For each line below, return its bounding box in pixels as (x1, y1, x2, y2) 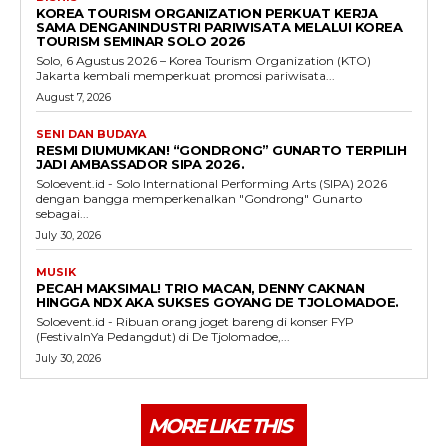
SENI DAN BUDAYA (36, 126, 146, 141)
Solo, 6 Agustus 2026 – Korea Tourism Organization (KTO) (36, 52, 371, 68)
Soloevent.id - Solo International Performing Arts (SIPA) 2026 (36, 175, 387, 191)
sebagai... (36, 205, 89, 221)
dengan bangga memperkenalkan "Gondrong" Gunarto (36, 190, 362, 206)
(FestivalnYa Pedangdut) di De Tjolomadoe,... (36, 328, 290, 344)
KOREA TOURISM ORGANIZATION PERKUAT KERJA (36, 4, 377, 21)
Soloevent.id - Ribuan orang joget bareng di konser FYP (36, 313, 354, 329)
